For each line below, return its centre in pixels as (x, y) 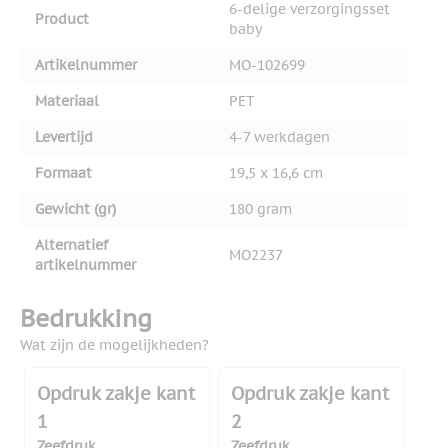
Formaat (63, 173)
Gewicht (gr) (75, 209)
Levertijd (64, 137)
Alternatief (71, 245)
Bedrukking (86, 319)
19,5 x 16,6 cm (276, 173)
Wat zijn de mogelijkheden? (114, 345)
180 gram (260, 209)
